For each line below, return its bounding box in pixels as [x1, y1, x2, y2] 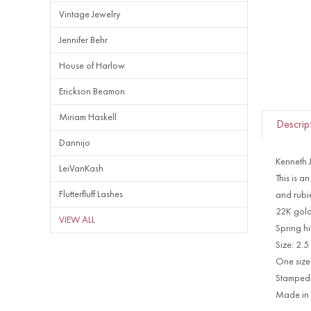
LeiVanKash [59, 164, 103, 174]
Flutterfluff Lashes [59, 190, 123, 199]
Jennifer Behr [59, 35, 108, 45]
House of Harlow [59, 61, 125, 71]
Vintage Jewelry [59, 10, 120, 19]
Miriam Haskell [59, 112, 117, 122]
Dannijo [59, 138, 90, 148]
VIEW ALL [59, 215, 95, 225]
